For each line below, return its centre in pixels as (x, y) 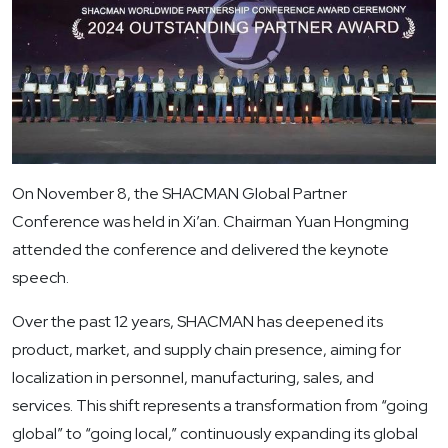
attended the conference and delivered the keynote (200, 250)
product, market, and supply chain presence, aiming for (206, 350)
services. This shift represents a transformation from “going (220, 406)
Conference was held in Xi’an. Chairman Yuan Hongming (210, 222)
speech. (40, 278)
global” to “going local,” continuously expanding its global (215, 434)
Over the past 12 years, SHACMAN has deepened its (197, 322)
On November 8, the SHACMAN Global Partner (179, 194)
